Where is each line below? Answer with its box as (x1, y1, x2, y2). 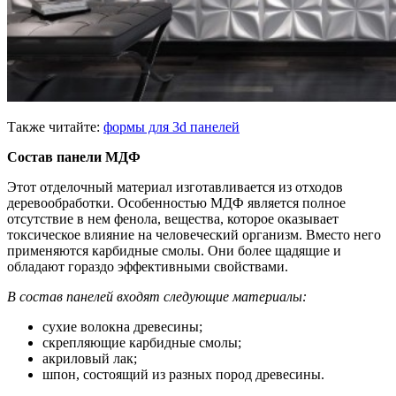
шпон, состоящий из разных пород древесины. (42, 366, 324, 382)
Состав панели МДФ (7, 148, 141, 164)
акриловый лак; (42, 350, 137, 366)
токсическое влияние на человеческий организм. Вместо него (7, 226, 381, 242)
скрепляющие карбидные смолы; (42, 334, 241, 350)
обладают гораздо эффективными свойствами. (7, 258, 288, 274)
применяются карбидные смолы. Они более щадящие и (7, 242, 341, 258)
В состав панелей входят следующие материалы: (7, 288, 307, 304)
